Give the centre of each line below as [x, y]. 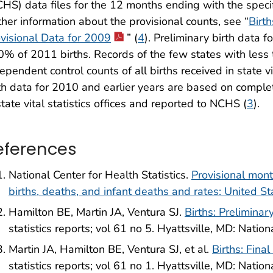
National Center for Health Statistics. [100, 175]
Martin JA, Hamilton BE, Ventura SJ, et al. [110, 250]
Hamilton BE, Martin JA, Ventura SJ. [97, 212]
